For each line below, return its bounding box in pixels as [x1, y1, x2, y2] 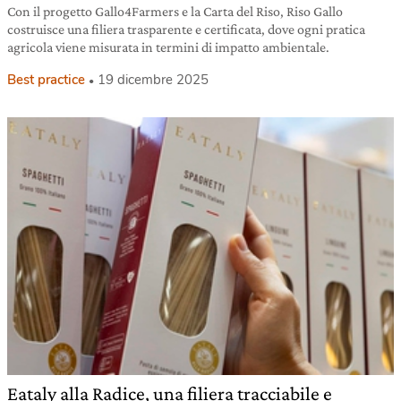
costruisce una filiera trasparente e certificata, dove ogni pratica [7, 21, 365, 38]
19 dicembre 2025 [98, 71, 209, 90]
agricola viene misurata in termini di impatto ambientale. [7, 39, 329, 55]
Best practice [7, 71, 85, 90]
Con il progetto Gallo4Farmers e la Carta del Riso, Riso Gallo [7, 4, 343, 20]
